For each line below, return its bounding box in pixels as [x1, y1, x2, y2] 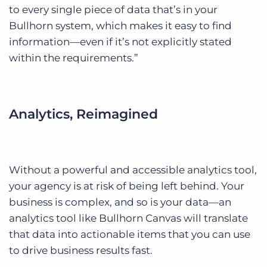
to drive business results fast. [9, 244, 153, 256]
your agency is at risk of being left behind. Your [9, 179, 244, 192]
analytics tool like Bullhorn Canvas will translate [9, 212, 248, 224]
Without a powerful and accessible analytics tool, [9, 163, 257, 176]
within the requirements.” [9, 51, 138, 64]
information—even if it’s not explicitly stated [9, 35, 232, 48]
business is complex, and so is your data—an [9, 195, 231, 208]
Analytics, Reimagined [9, 105, 158, 122]
